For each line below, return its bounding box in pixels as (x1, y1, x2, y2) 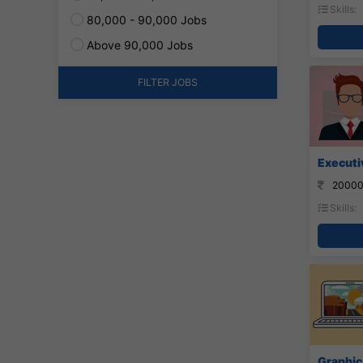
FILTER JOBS (138, 76, 198, 88)
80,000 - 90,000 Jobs (83, 13, 207, 27)
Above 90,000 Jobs (83, 38, 193, 52)
